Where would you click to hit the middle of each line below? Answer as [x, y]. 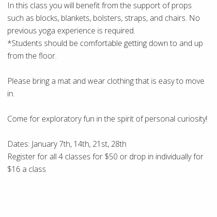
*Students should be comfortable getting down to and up [105, 43]
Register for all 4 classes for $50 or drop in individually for [105, 156]
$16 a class [27, 169]
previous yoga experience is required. [71, 31]
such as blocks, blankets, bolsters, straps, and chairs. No [104, 18]
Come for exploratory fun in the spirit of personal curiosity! [107, 119]
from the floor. [32, 56]
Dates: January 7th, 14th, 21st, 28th [67, 144]
